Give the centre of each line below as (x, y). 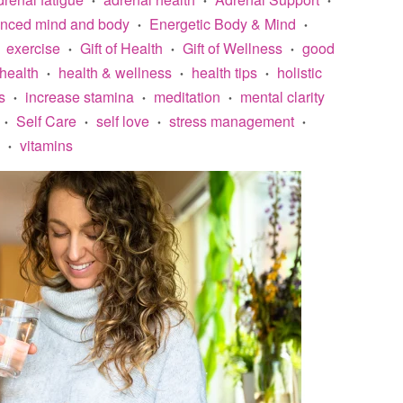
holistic (300, 72)
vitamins (46, 145)
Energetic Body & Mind (223, 23)
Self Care (46, 121)
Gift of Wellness (233, 48)
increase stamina (80, 96)
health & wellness (115, 72)
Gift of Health (121, 48)
